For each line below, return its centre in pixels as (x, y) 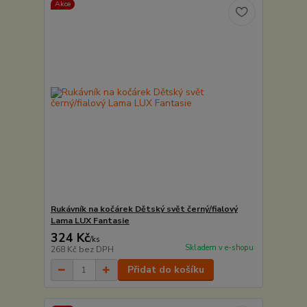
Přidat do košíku (165, 270)
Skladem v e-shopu (219, 248)
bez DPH (96, 250)
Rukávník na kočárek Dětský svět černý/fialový (144, 209)
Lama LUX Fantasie (90, 221)
